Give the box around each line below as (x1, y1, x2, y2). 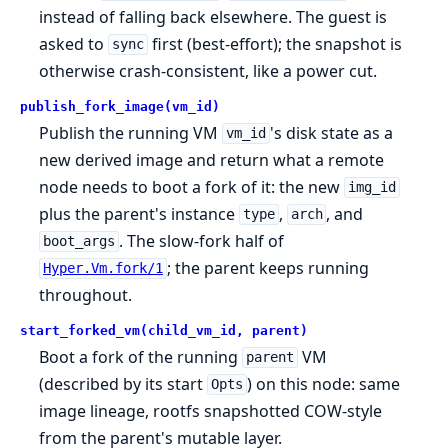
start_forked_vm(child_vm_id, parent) (20, 322, 308, 338)
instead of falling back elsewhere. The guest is (39, 5, 388, 28)
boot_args (42, 233, 115, 250)
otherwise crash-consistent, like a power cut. (39, 59, 378, 82)
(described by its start (39, 372, 208, 395)
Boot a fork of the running (39, 345, 243, 368)
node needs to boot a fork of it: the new (39, 175, 345, 198)
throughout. (39, 283, 133, 306)
